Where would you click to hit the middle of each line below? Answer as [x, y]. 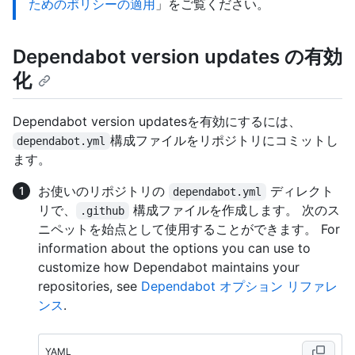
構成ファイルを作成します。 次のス [234, 210]
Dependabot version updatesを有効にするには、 [157, 122]
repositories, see [90, 286]
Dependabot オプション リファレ [239, 286]
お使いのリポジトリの [103, 191]
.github [103, 211]
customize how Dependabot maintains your [169, 267]
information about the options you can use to [174, 248]
